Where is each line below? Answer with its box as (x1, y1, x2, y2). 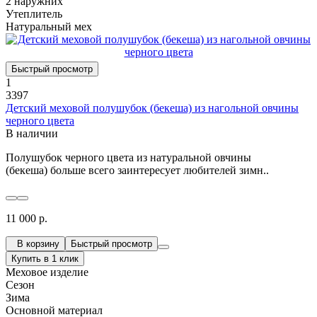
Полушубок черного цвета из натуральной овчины (6, 151, 251, 163)
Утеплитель (6, 7, 62, 20)
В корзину (11, 238, 59, 249)
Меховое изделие (6, 265, 88, 278)
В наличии (6, 127, 58, 139)
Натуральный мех (6, 20, 92, 33)
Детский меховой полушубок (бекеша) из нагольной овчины (6, 101, 299, 114)
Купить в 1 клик (11, 253, 79, 264)
